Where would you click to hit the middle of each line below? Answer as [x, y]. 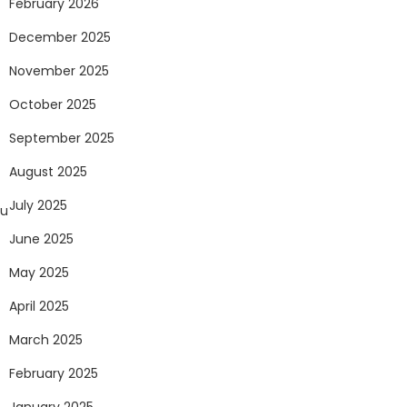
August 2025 [48, 172]
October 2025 [53, 105]
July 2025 [38, 206]
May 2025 [39, 273]
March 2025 [46, 340]
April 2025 [39, 307]
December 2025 [60, 38]
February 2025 [54, 374]
